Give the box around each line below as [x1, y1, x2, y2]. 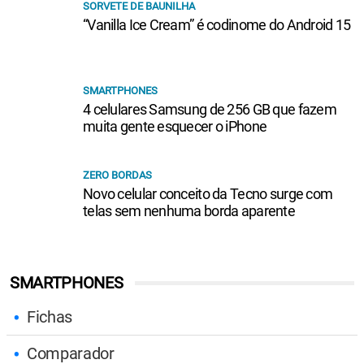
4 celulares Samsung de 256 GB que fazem [83, 101, 336, 119]
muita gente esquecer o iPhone [83, 118, 267, 136]
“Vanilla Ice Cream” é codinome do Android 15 [83, 16, 351, 34]
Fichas [27, 307, 73, 327]
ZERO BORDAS [83, 169, 152, 182]
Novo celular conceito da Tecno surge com [83, 185, 333, 203]
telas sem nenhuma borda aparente [83, 202, 295, 220]
